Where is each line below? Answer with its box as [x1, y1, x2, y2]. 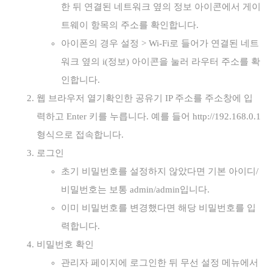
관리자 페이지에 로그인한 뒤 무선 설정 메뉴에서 [61, 257, 258, 268]
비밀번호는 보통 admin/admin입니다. [61, 184, 210, 194]
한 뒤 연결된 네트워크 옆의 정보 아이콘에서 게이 [61, 1, 261, 12]
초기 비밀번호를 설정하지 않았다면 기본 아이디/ [61, 166, 258, 176]
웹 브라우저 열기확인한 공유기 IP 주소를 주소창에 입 [37, 93, 253, 103]
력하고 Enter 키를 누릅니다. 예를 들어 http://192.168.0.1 [37, 111, 261, 121]
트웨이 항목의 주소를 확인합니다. [61, 19, 199, 30]
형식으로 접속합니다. [37, 129, 124, 140]
